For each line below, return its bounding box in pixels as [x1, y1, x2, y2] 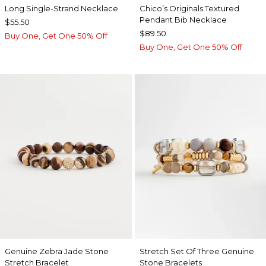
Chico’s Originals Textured [139, 4, 239, 14]
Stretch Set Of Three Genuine [139, 246, 254, 256]
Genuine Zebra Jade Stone [5, 246, 109, 256]
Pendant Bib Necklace [139, 15, 227, 25]
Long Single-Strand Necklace [5, 4, 118, 14]
